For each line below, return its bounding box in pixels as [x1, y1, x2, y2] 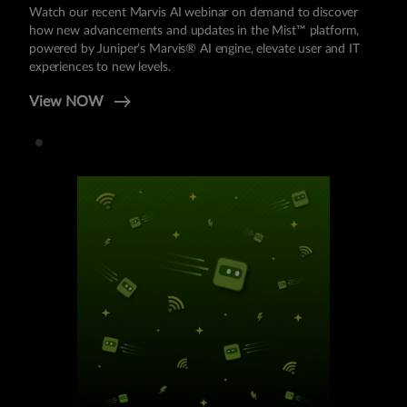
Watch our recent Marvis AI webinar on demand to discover [29, 6, 359, 19]
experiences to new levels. [29, 61, 171, 74]
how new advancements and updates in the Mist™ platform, [29, 25, 360, 37]
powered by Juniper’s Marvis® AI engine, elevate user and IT [29, 43, 360, 55]
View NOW [29, 94, 107, 109]
